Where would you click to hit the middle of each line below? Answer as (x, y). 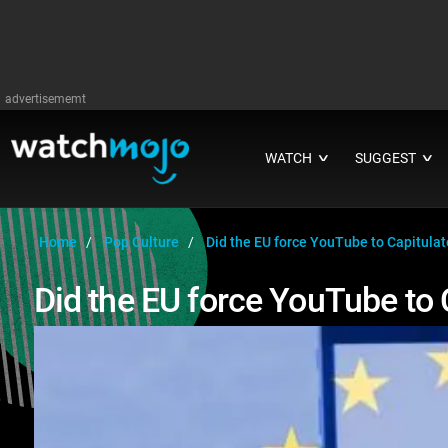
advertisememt (45, 99)
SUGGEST (386, 158)
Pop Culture (141, 242)
